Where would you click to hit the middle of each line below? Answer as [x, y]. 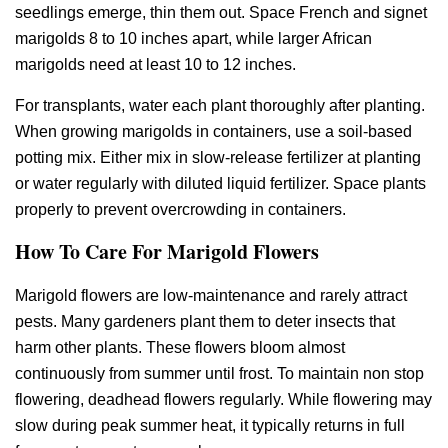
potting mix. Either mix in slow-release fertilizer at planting [218, 157]
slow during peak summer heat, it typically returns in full [210, 426]
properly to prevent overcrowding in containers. [180, 209]
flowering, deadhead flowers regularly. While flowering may [223, 400]
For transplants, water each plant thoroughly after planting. [220, 105]
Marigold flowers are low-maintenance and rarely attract [211, 296]
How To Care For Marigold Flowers [167, 252]
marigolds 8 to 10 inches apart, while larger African [193, 39]
